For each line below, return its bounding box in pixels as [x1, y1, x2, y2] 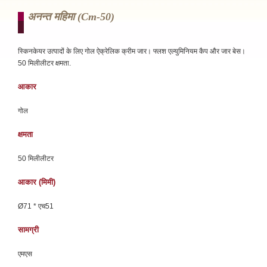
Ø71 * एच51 [18, 202, 54, 210]
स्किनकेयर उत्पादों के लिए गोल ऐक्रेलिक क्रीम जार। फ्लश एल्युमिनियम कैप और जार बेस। [18, 47, 246, 55]
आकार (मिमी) [18, 178, 55, 187]
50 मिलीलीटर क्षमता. [18, 59, 71, 67]
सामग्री [18, 225, 39, 234]
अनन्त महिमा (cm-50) [27, 11, 114, 23]
